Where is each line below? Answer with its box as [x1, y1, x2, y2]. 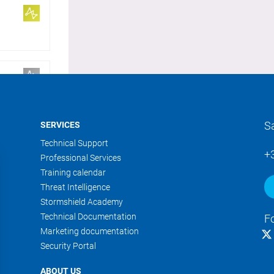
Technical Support [40, 138, 108, 149]
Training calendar [40, 168, 106, 178]
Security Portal [40, 241, 96, 251]
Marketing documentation [40, 226, 139, 237]
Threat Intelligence [40, 182, 110, 193]
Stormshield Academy [40, 197, 123, 207]
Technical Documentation [40, 212, 136, 222]
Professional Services [40, 153, 121, 163]
